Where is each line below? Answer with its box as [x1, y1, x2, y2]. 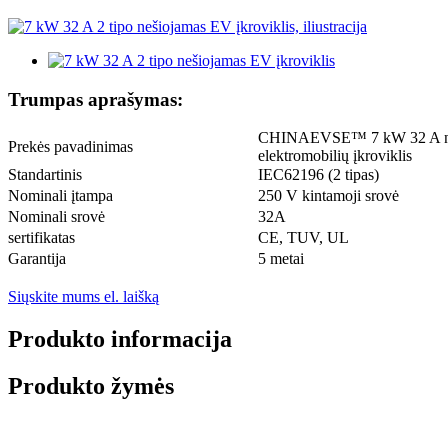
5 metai [258, 250, 304, 268]
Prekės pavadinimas [8, 138, 133, 156]
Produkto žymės [8, 373, 174, 400]
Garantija [8, 250, 66, 268]
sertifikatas [8, 229, 75, 247]
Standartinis [8, 166, 82, 184]
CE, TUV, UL [258, 229, 349, 247]
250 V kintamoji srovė [258, 187, 399, 205]
